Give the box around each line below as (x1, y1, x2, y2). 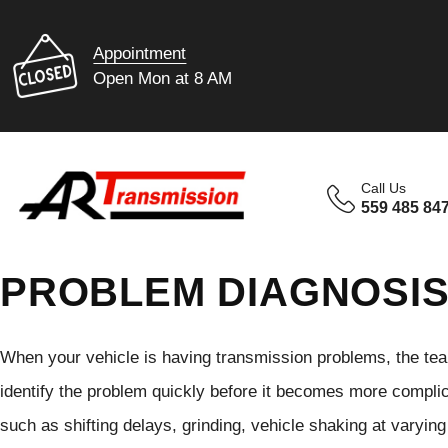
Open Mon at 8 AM (93, 68, 233, 88)
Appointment (93, 43, 187, 63)
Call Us (361, 180, 407, 196)
